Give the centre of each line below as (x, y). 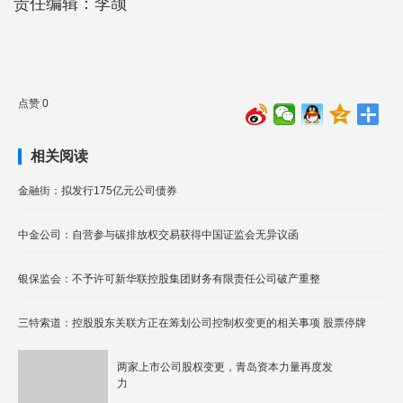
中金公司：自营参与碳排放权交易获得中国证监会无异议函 (158, 235)
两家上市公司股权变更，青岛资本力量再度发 (225, 367)
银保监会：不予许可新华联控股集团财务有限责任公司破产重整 (169, 279)
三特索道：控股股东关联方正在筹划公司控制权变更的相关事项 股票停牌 (192, 323)
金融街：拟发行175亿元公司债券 (98, 191)
